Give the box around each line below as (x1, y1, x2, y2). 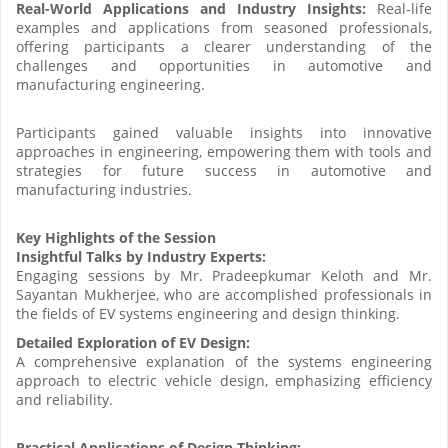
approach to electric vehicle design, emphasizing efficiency (16, 370, 432, 390)
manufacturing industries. (16, 179, 196, 199)
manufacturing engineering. (16, 74, 209, 94)
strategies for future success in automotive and (16, 160, 432, 180)
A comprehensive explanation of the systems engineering (16, 351, 432, 371)
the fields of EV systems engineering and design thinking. (16, 303, 400, 323)
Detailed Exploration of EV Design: (16, 332, 258, 352)
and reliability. (16, 389, 117, 409)
